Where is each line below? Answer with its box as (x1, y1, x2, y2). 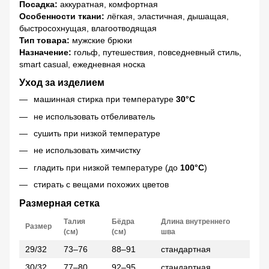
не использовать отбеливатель (34, 111, 155, 121)
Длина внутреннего (161, 217, 230, 226)
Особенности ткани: (19, 11, 104, 21)
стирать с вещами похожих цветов (34, 180, 169, 190)
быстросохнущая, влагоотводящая (19, 23, 157, 33)
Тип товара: (19, 35, 70, 45)
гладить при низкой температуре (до (34, 162, 180, 172)
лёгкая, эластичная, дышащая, (104, 11, 229, 21)
